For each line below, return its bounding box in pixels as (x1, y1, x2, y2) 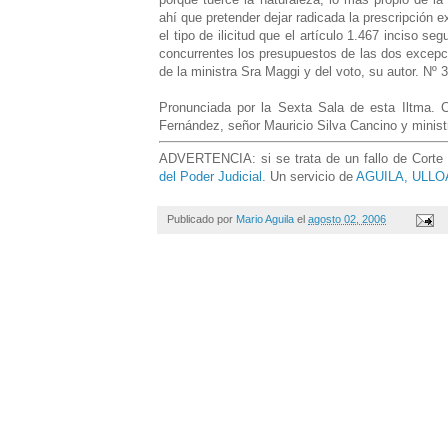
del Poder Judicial (159, 168, 262, 184)
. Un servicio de (262, 168, 356, 184)
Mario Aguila (236, 212, 294, 225)
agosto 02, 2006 (308, 212, 386, 225)
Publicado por (167, 212, 236, 225)
